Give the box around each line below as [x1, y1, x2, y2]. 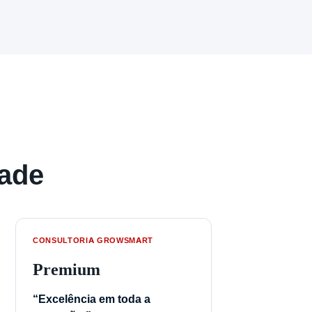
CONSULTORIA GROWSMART [33, 235, 154, 245]
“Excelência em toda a [33, 291, 150, 306]
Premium [33, 258, 100, 279]
